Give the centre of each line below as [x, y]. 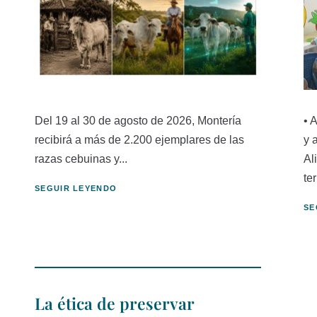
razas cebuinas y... [81, 158]
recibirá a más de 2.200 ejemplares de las [139, 139]
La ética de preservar [115, 304]
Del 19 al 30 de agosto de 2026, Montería [138, 120]
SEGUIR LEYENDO [76, 188]
